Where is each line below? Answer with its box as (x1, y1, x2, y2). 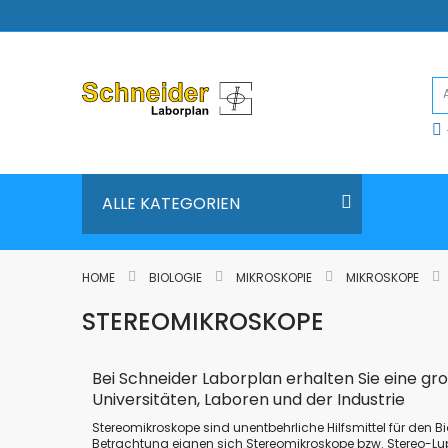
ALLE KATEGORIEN (102, 191, 240, 215)
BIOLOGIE (149, 268, 205, 286)
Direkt (81, 3, 112, 19)
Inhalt (81, 31, 113, 47)
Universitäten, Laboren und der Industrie (92, 387, 405, 411)
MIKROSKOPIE (236, 268, 315, 286)
